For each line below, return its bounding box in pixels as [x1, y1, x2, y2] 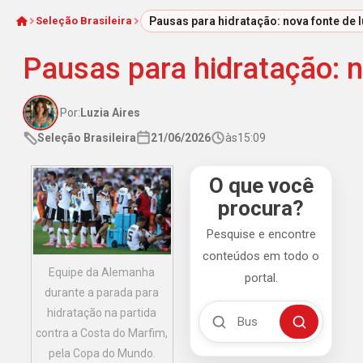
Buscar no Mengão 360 [198, 303, 315, 317]
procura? [218, 196, 305, 221]
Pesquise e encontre [206, 227, 316, 242]
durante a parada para [45, 285, 160, 299]
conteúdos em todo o [203, 249, 320, 264]
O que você [208, 173, 314, 199]
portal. [244, 271, 278, 286]
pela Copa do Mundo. [48, 346, 156, 360]
